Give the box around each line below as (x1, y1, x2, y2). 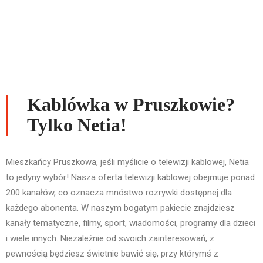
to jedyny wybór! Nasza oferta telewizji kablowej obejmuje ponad (6, 172, 255, 183)
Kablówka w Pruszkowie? (27, 94, 235, 116)
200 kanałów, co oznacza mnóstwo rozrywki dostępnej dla (6, 187, 232, 198)
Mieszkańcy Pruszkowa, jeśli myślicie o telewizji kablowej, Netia (6, 157, 249, 168)
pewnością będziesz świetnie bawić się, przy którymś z (6, 248, 218, 259)
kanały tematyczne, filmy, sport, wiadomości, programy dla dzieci (6, 218, 255, 229)
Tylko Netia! (27, 114, 127, 136)
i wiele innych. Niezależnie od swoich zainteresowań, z (6, 233, 214, 244)
